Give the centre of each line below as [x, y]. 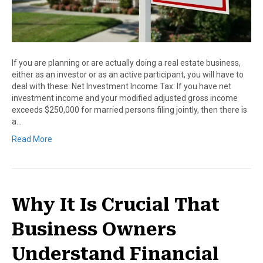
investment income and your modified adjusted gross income [125, 98]
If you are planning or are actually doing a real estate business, [126, 63]
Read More [32, 139]
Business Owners [94, 229]
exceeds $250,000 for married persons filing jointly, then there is [129, 109]
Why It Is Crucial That [116, 204]
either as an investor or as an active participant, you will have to [128, 74]
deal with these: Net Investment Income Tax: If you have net [122, 86]
